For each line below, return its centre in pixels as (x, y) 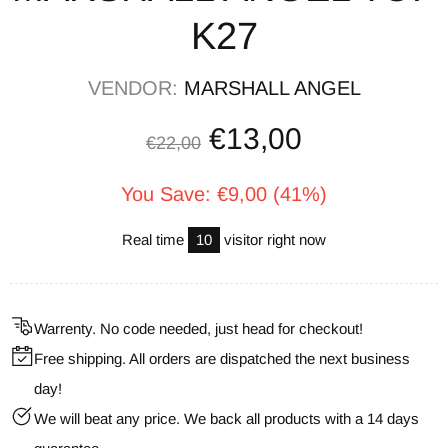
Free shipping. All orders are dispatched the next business (222, 358)
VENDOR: (135, 87)
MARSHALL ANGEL (272, 87)
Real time (155, 239)
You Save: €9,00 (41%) (224, 193)
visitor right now (273, 239)
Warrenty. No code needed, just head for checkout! (198, 328)
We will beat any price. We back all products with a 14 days (226, 418)
